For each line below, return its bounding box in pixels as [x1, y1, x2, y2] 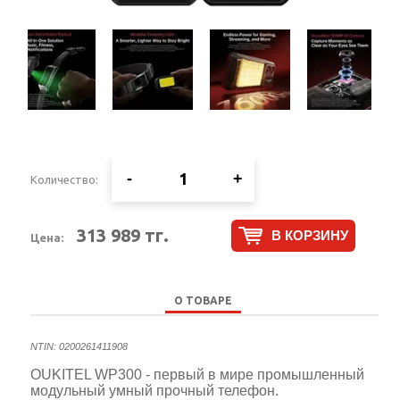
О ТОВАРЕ [173, 294, 232, 306]
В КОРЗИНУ [271, 228, 348, 244]
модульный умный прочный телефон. [30, 382, 283, 398]
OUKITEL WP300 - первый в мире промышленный [30, 366, 365, 382]
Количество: [30, 172, 99, 186]
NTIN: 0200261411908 [30, 340, 129, 352]
